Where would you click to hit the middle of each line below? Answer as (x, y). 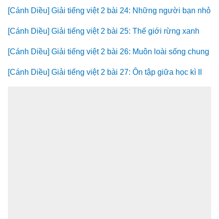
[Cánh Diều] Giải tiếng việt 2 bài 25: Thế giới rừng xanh (104, 31)
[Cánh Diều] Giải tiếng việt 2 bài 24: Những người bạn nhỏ (109, 11)
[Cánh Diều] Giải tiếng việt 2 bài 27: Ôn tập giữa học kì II (105, 72)
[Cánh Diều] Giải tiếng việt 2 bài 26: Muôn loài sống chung (109, 52)
